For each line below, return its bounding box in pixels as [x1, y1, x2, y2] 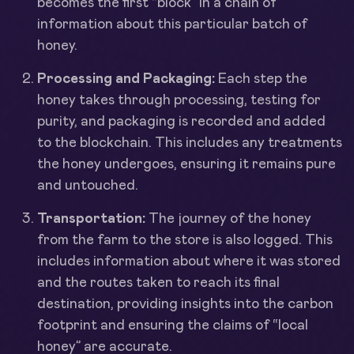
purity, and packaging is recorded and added [37, 114, 326, 129]
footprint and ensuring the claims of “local [37, 318, 308, 333]
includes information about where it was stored [37, 254, 341, 269]
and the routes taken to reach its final [37, 275, 280, 290]
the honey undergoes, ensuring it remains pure [37, 156, 336, 171]
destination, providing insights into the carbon [37, 296, 333, 311]
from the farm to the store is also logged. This [37, 232, 333, 247]
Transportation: [37, 211, 145, 226]
